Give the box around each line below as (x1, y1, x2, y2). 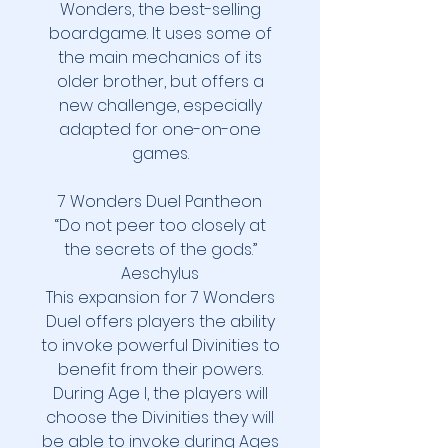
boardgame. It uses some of (48, 22, 272, 46)
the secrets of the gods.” (63, 238, 257, 262)
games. (131, 142, 189, 166)
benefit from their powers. (57, 358, 263, 382)
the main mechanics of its (58, 46, 262, 70)
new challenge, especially (58, 94, 262, 118)
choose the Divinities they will (46, 406, 274, 430)
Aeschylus (121, 262, 199, 286)
